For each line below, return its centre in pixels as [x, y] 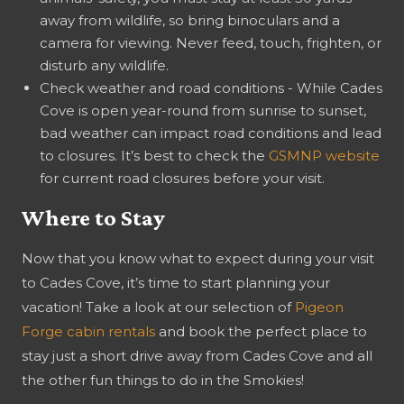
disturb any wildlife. [104, 65]
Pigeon [319, 307]
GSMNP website [324, 155]
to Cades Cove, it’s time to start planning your [176, 282]
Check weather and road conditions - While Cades [211, 87]
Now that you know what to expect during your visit [198, 258]
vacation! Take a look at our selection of [158, 307]
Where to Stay [93, 217]
